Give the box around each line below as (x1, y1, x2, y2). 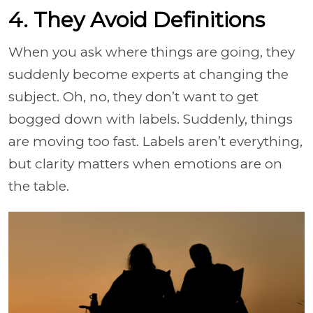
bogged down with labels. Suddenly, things (8, 111, 293, 127)
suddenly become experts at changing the (8, 66, 289, 82)
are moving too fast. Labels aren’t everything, (8, 133, 303, 150)
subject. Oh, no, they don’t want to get (8, 89, 259, 105)
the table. (8, 178, 69, 194)
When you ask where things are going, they (8, 44, 295, 60)
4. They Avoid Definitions (8, 7, 265, 33)
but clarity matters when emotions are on (8, 156, 282, 172)
